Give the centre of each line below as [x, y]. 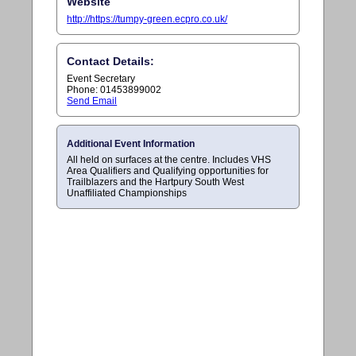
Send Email [92, 101]
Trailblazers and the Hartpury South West [156, 182]
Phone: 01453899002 [114, 89]
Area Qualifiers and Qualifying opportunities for [168, 170]
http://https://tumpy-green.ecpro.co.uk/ [147, 19]
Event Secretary [101, 78]
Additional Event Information [131, 143]
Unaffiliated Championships [127, 193]
